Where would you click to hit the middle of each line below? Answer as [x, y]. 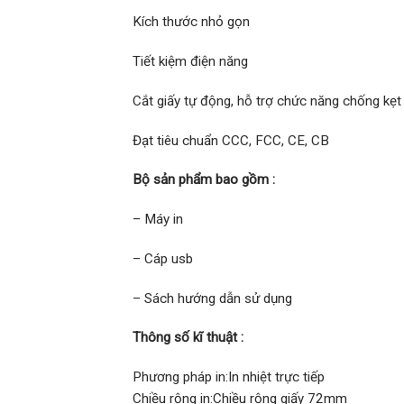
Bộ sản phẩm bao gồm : [204, 180]
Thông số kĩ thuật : [188, 338]
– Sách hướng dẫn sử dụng [212, 298]
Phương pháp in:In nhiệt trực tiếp [229, 377]
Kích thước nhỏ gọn [191, 22]
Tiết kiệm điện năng [190, 62]
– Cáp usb [163, 258]
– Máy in [158, 220]
